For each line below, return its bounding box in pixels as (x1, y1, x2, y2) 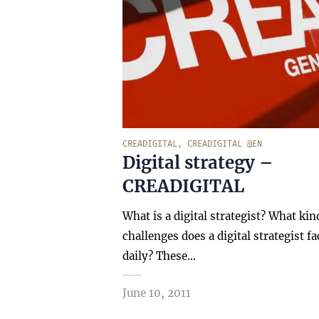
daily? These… (122, 249, 196, 263)
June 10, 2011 (122, 286, 191, 300)
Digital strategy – (122, 152, 273, 174)
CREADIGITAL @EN (187, 139, 262, 149)
